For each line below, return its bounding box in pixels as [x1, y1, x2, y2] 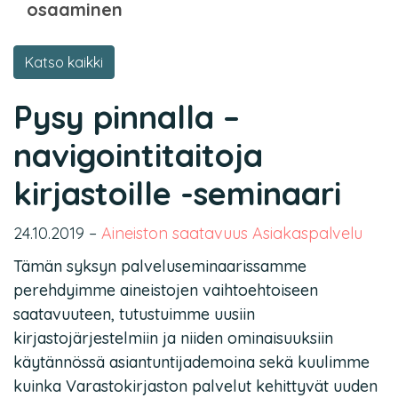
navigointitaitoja [13, 135, 263, 175]
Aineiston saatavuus [101, 223, 248, 243]
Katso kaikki [25, 53, 103, 71]
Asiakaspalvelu [252, 223, 362, 243]
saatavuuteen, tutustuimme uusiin [13, 304, 255, 324]
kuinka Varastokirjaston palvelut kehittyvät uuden [13, 376, 378, 396]
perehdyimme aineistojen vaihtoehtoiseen [13, 280, 318, 300]
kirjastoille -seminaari [13, 173, 341, 213]
